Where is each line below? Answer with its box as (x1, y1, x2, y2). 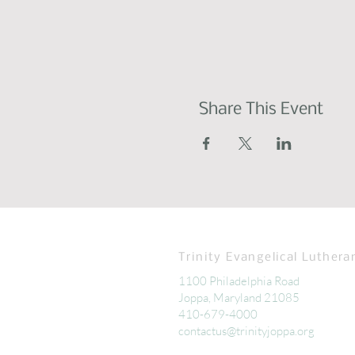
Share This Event (198, 101, 323, 119)
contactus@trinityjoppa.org (178, 323, 315, 338)
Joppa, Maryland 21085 (178, 290, 300, 305)
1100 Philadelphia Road (178, 273, 300, 288)
